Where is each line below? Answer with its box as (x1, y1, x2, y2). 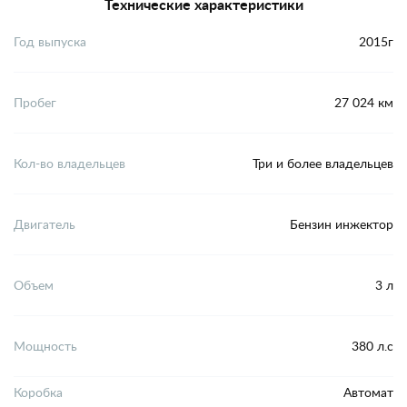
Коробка (14, 383, 63, 402)
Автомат (343, 383, 393, 402)
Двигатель (14, 215, 75, 233)
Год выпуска (14, 33, 86, 51)
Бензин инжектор (290, 215, 393, 233)
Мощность (14, 337, 77, 355)
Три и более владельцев (253, 154, 393, 173)
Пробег (14, 94, 56, 112)
